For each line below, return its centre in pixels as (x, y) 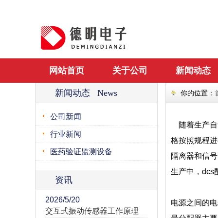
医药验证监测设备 (81, 152)
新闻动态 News (86, 93)
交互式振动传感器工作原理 (92, 211)
